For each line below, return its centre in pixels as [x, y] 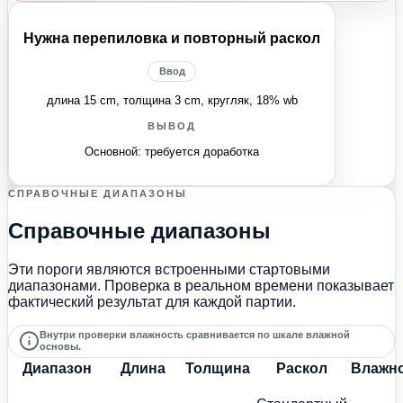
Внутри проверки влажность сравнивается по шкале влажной [195, 335]
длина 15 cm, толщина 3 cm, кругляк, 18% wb [172, 101]
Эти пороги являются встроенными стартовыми [169, 270]
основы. [61, 347]
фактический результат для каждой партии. [152, 302]
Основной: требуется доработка [172, 152]
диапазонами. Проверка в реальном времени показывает [201, 286]
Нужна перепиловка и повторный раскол [172, 39]
